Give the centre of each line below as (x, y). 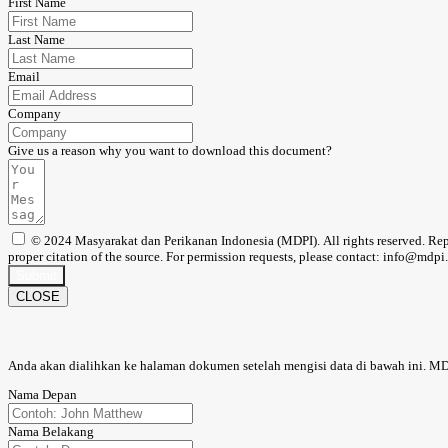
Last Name (36, 40)
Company (34, 114)
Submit (36, 276)
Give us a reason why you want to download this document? (170, 151)
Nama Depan (42, 394)
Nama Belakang (51, 431)
